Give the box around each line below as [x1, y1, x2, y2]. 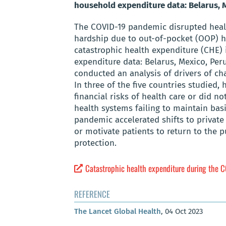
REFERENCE [74, 188, 110, 201]
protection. [74, 138, 117, 149]
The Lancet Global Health [74, 207, 161, 216]
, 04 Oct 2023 [161, 207, 203, 216]
